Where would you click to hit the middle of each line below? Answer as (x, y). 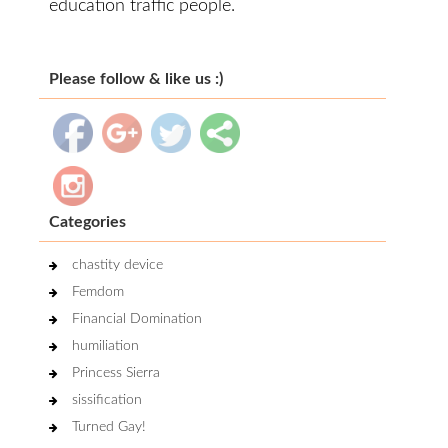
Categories (87, 222)
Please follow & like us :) (136, 79)
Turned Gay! (109, 427)
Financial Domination (137, 319)
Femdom (98, 292)
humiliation (105, 346)
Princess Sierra (116, 373)
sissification (107, 400)
